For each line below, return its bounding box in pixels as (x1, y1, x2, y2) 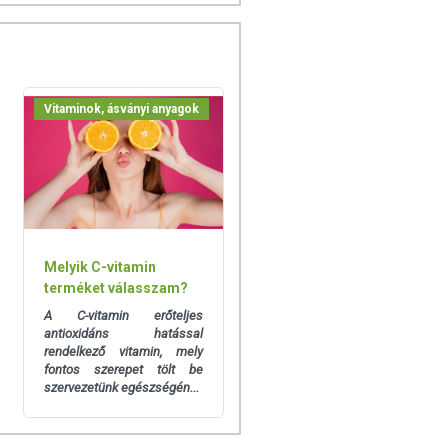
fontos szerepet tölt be (43, 362, 203, 378)
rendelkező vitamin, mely (43, 344, 203, 360)
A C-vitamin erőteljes (43, 308, 203, 324)
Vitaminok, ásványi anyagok (43, 102, 199, 116)
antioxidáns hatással (43, 326, 203, 342)
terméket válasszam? (43, 280, 188, 297)
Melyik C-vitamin (43, 259, 156, 276)
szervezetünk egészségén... (43, 380, 199, 396)
